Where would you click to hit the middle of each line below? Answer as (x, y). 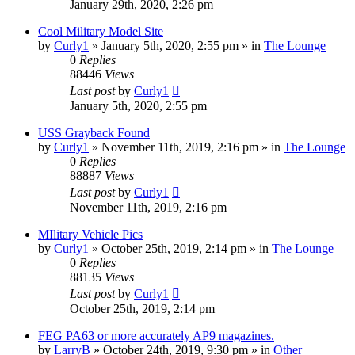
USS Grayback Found (94, 132)
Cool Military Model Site (101, 31)
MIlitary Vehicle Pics (90, 234)
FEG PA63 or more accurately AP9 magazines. (156, 335)
